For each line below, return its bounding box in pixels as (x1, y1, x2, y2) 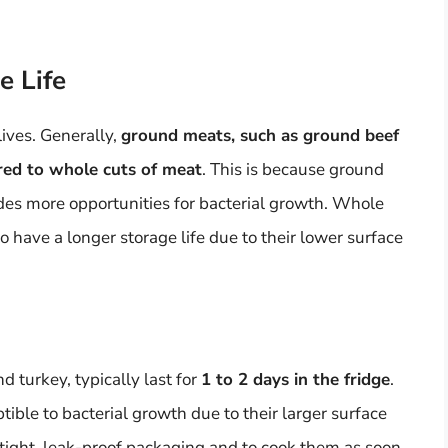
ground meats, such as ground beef (121, 124, 399, 148)
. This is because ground (202, 158, 384, 182)
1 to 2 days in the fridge (201, 367, 390, 391)
